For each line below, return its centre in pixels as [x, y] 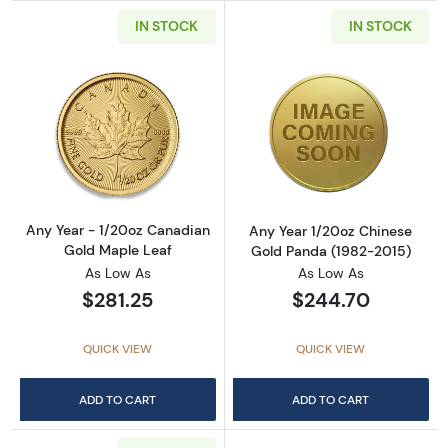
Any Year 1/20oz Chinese [331, 230]
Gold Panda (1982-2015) [330, 250]
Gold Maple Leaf [117, 249]
